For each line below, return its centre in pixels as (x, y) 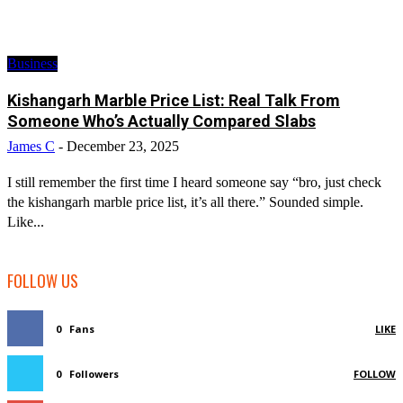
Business (32, 64)
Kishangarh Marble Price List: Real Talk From (174, 101)
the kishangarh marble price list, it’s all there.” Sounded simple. (185, 202)
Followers (94, 374)
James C (31, 147)
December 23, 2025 (123, 147)
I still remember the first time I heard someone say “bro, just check (194, 183)
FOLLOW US (43, 281)
